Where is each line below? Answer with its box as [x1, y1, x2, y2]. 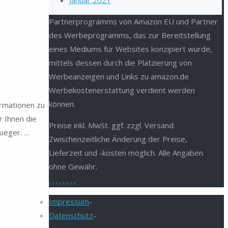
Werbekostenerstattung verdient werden [49, 85, 195, 95]
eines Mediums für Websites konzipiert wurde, [49, 44, 212, 54]
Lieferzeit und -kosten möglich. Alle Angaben [49, 148, 203, 158]
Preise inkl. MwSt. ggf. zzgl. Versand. [49, 120, 175, 130]
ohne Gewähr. [49, 161, 97, 172]
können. [49, 99, 75, 109]
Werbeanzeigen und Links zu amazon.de [49, 71, 189, 81]
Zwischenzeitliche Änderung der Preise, [49, 134, 187, 144]
